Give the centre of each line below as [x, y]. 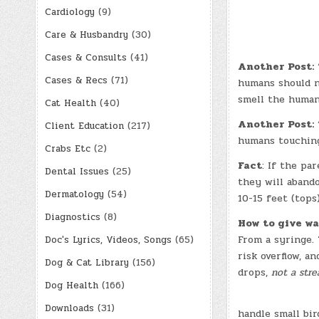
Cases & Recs [76, 80]
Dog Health [71, 285]
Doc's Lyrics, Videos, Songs [108, 240]
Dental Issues [77, 171]
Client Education [84, 126]
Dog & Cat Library [87, 262]
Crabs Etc [67, 148]
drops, [254, 272]
